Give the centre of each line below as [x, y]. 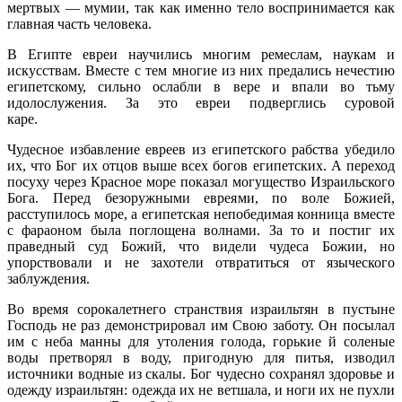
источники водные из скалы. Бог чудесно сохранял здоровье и [201, 373]
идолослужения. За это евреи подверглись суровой [201, 102]
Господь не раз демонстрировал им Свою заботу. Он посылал [201, 325]
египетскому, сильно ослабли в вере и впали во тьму [201, 86]
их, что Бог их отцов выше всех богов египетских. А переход [201, 165]
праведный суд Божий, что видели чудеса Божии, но [201, 246]
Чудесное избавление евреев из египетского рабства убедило [201, 149]
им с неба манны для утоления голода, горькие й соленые [201, 341]
